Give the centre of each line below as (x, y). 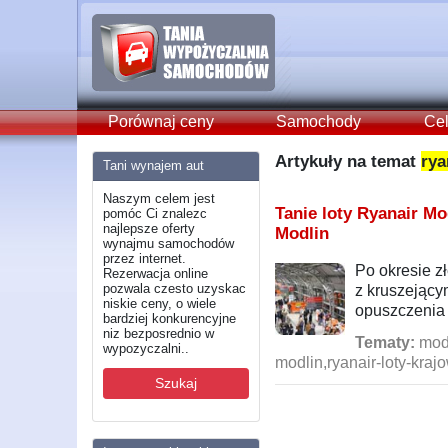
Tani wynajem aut (153, 165)
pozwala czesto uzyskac (174, 288)
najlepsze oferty (149, 228)
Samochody (319, 121)
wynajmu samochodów (168, 243)
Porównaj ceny (161, 121)
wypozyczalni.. (146, 348)
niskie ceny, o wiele (159, 303)
